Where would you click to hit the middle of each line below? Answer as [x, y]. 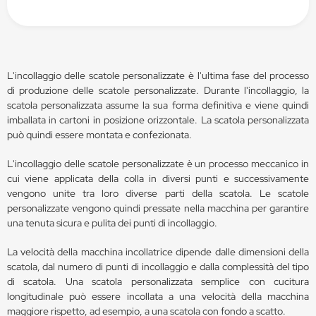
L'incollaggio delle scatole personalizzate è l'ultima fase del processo [158, 75]
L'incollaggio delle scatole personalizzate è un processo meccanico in [158, 163]
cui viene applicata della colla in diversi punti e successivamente [158, 178]
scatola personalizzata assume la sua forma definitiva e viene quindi [158, 105]
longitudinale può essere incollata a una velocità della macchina [158, 296]
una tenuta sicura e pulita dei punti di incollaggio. [112, 223]
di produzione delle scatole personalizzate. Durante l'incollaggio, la [158, 90]
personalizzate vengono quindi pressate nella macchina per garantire [158, 208]
